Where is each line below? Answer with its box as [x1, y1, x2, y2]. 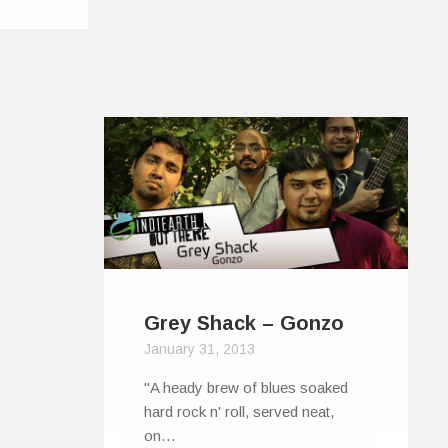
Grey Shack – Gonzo [144, 311, 345, 334]
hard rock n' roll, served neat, [144, 402, 335, 420]
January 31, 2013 [144, 340, 256, 357]
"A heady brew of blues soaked [144, 378, 349, 396]
